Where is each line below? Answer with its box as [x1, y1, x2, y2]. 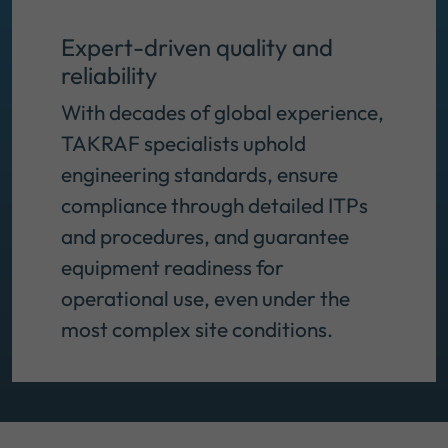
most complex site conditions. [61, 316, 337, 343]
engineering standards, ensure [61, 161, 338, 188]
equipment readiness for [61, 254, 284, 281]
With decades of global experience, [61, 99, 384, 126]
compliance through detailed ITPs [61, 192, 368, 219]
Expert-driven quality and [61, 32, 333, 63]
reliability [61, 60, 157, 91]
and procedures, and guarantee [61, 223, 349, 250]
